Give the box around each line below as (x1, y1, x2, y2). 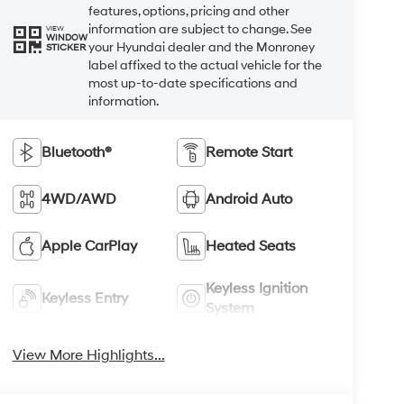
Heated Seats (206, 236, 297, 255)
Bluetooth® (41, 142, 112, 161)
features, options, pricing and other (87, 3, 289, 19)
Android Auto (206, 189, 293, 208)
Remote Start (206, 142, 293, 161)
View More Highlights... (12, 345, 165, 364)
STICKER (45, 41, 86, 55)
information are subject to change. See (87, 21, 312, 37)
